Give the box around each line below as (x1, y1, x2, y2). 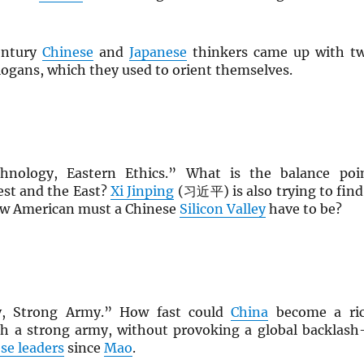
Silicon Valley (180, 201, 266, 218)
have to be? (266, 201, 343, 218)
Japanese (129, 44, 187, 61)
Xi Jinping (110, 183, 175, 200)
